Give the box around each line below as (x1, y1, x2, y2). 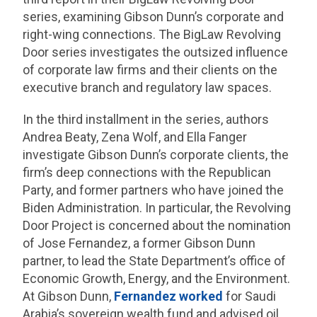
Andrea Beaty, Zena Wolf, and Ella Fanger (23, 129, 248, 145)
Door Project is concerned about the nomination (23, 218, 292, 234)
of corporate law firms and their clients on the (23, 62, 278, 78)
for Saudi (223, 289, 277, 304)
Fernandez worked (114, 289, 224, 304)
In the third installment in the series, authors (23, 112, 270, 127)
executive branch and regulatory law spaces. (23, 80, 275, 96)
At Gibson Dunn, (23, 289, 115, 304)
